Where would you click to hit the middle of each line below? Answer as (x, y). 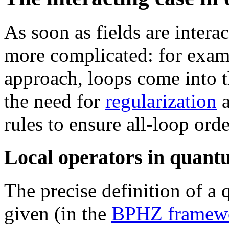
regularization (161, 101)
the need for (55, 101)
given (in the (58, 213)
